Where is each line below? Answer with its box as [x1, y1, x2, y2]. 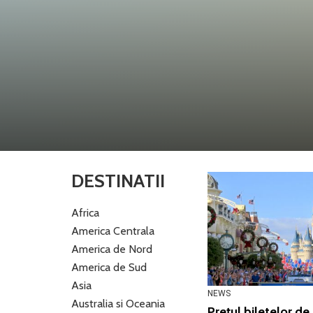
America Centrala [71, 224, 154, 238]
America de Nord [71, 242, 152, 256]
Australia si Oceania [71, 296, 165, 310]
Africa [71, 205, 99, 219]
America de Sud [71, 260, 147, 274]
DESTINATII [71, 169, 165, 192]
